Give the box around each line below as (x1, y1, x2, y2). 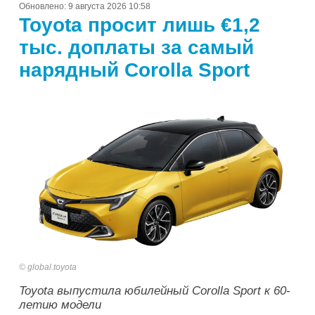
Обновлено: (19, 1, 68, 12)
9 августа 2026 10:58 (68, 1, 150, 12)
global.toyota (27, 262, 77, 272)
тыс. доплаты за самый (19, 37, 254, 59)
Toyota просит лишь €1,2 (19, 14, 260, 37)
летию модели (19, 297, 101, 311)
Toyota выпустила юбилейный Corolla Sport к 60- (19, 283, 290, 297)
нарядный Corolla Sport (19, 59, 250, 82)
